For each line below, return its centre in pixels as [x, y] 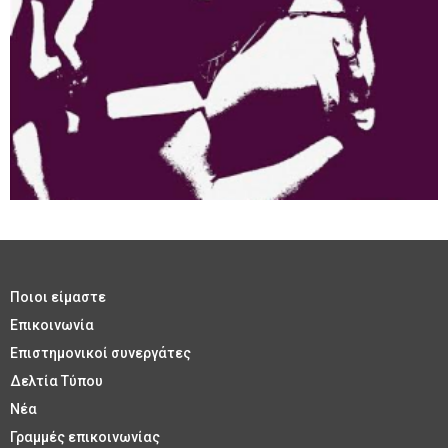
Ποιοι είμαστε [58, 296]
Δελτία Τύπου [56, 380]
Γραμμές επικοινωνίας [85, 436]
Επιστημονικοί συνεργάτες [100, 352]
